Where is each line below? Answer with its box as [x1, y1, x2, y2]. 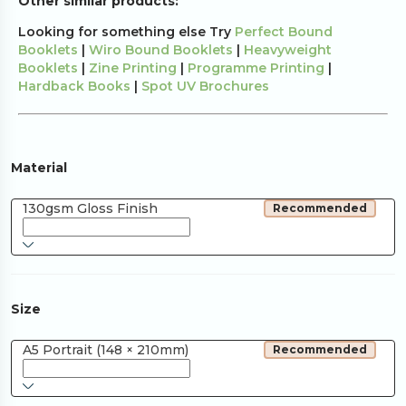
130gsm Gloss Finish [23, 200, 158, 217]
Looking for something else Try [18, 24, 235, 40]
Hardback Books [18, 78, 130, 94]
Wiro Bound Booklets [89, 42, 233, 58]
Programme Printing [184, 60, 324, 76]
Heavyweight [244, 42, 332, 58]
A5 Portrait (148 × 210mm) [23, 342, 188, 358]
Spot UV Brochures [141, 78, 269, 94]
